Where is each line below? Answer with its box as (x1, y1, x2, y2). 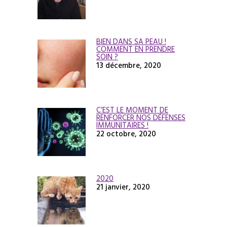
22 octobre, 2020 (96, 128, 156, 139)
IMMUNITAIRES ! (96, 120, 148, 131)
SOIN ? (96, 51, 118, 62)
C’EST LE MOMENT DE (96, 104, 168, 116)
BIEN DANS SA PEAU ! (96, 36, 166, 47)
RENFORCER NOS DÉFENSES (96, 112, 185, 123)
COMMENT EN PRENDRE (96, 44, 175, 55)
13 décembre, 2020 (96, 60, 161, 71)
